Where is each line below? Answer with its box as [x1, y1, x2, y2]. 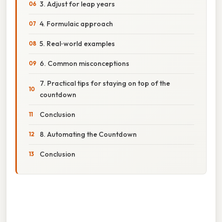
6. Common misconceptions [40, 58, 129, 68]
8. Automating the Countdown [40, 129, 137, 139]
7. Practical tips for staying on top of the [40, 78, 170, 88]
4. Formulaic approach [40, 19, 113, 28]
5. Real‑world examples [40, 39, 115, 48]
